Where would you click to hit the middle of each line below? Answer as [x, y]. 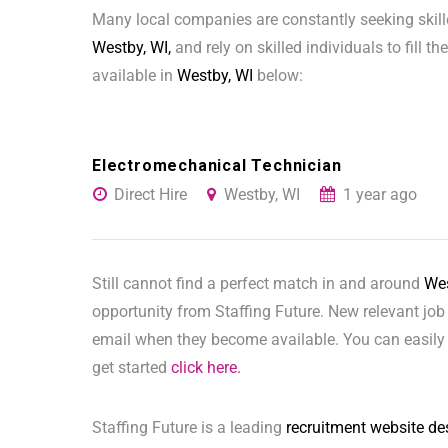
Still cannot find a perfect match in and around [258, 284]
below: [278, 76]
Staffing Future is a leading [189, 428]
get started [131, 368]
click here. [206, 368]
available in [134, 76]
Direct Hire [150, 195]
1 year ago [380, 195]
